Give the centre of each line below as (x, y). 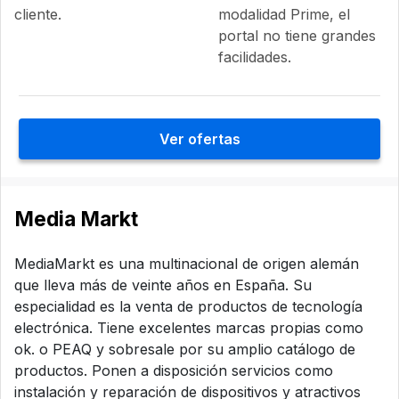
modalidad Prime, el (284, 14)
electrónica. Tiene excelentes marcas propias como (189, 328)
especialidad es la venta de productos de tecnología (188, 306)
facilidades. (254, 57)
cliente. (38, 14)
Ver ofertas (199, 139)
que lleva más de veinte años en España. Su (163, 285)
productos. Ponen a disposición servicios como (174, 370)
